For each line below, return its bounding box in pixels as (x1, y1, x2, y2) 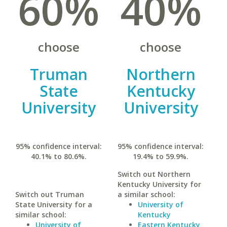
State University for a (15, 200, 92, 209)
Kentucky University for (117, 179, 201, 189)
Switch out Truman (15, 190, 84, 199)
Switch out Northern (117, 169, 191, 179)
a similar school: (117, 190, 175, 199)
